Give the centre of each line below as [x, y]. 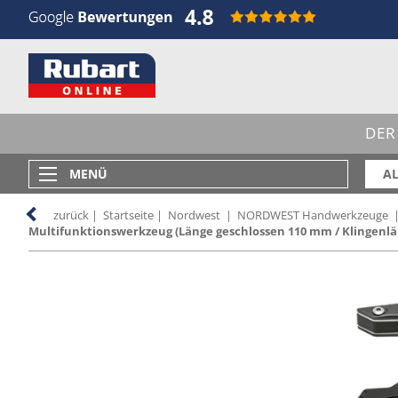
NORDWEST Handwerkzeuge [313, 215]
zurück [71, 215]
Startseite [128, 215]
